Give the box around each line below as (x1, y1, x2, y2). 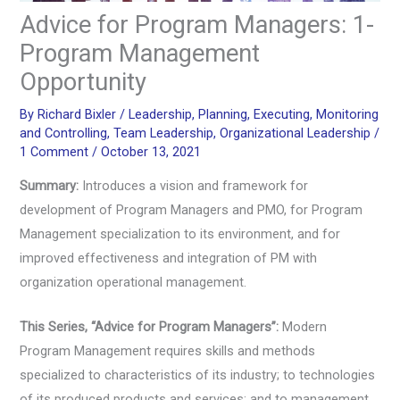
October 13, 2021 (101, 143, 202, 160)
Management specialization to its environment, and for (20, 226, 341, 243)
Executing (254, 105, 311, 122)
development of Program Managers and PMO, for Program (20, 202, 363, 219)
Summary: (20, 178, 79, 195)
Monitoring (316, 105, 379, 122)
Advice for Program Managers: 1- (20, 10, 375, 39)
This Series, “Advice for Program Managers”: (20, 319, 279, 336)
